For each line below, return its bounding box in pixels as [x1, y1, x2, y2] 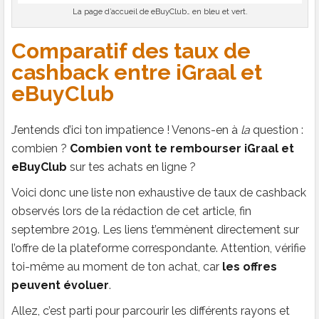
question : [250, 123, 303, 137]
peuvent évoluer [11, 278, 109, 293]
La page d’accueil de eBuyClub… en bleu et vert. [72, 7, 248, 17]
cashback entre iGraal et [11, 60, 262, 85]
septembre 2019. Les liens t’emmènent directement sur [11, 223, 299, 237]
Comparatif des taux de [11, 38, 251, 64]
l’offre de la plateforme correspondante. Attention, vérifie [11, 241, 305, 256]
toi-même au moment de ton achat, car [11, 260, 222, 274]
